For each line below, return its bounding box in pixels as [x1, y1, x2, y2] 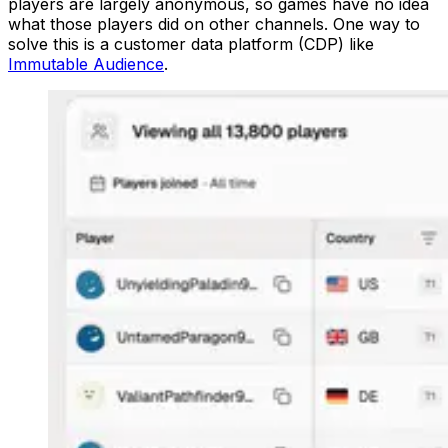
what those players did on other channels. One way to [8, 14, 420, 35]
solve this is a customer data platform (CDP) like [8, 34, 374, 55]
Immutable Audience [8, 54, 164, 75]
